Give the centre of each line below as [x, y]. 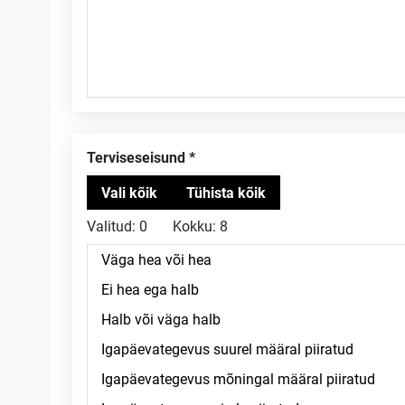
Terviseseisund [140, 158]
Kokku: [194, 226]
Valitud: [111, 226]
